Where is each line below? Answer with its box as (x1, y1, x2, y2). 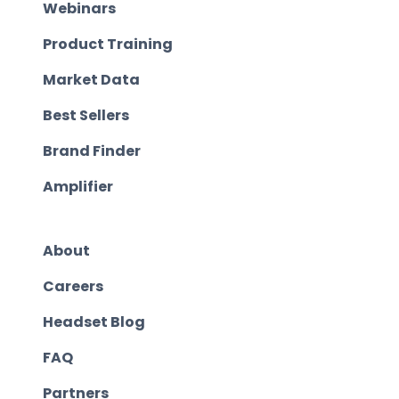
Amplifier (43, 176, 113, 198)
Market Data (43, 69, 140, 91)
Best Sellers (43, 105, 129, 126)
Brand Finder (43, 141, 141, 162)
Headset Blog (43, 312, 145, 333)
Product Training (43, 34, 173, 55)
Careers (43, 276, 103, 297)
